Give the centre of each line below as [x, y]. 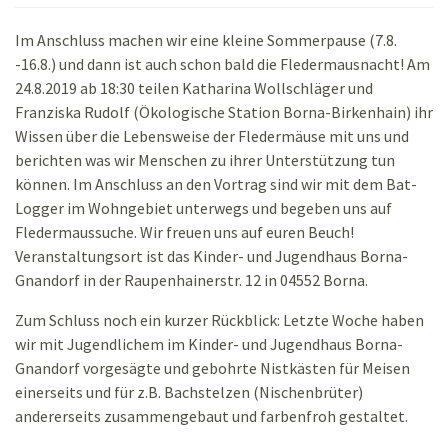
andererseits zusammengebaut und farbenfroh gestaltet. [211, 416]
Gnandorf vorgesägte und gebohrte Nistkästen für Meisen [212, 368]
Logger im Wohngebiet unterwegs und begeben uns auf [203, 208]
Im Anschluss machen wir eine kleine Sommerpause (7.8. [206, 40]
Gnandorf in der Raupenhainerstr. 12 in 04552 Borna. [191, 280]
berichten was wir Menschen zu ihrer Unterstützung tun [205, 160]
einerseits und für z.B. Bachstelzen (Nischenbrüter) [189, 392]
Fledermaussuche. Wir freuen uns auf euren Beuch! [184, 232]
